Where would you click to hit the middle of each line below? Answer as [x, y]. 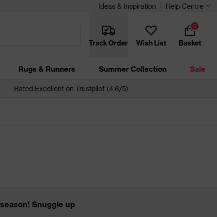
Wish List [151, 43]
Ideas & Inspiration [127, 6]
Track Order [108, 43]
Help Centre [185, 6]
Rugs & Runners [47, 69]
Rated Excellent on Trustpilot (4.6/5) [71, 88]
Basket [190, 43]
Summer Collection [132, 69]
